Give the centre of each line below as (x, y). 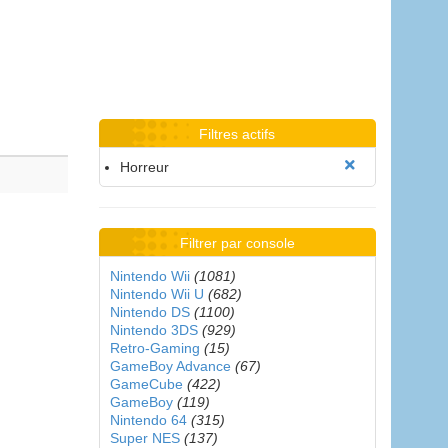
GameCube (146, 384)
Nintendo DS (149, 312)
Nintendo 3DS (153, 330)
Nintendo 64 (148, 420)
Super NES (144, 438)
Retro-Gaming (154, 348)
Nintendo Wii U (156, 294)
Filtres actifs (237, 134)
